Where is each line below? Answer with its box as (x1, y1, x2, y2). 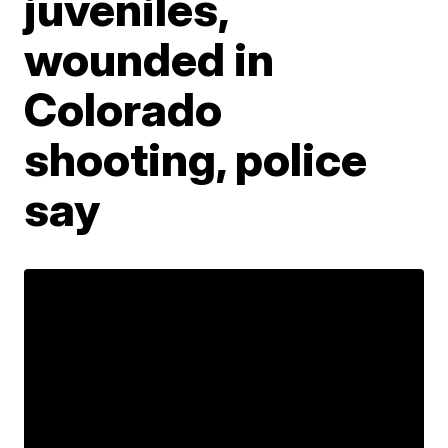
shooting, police (24, 130, 368, 187)
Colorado (24, 80, 223, 137)
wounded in (24, 30, 275, 87)
